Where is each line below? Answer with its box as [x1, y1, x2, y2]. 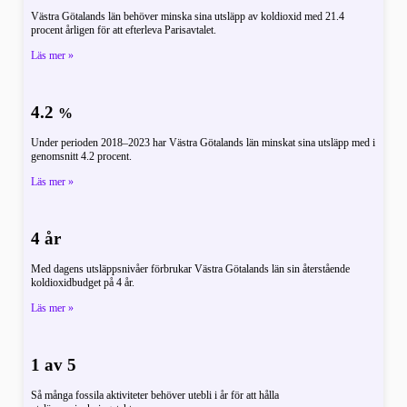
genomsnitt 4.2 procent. [31, 150, 133, 164]
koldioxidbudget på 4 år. [31, 276, 135, 290]
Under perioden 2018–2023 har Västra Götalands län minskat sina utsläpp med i [31, 136, 376, 150]
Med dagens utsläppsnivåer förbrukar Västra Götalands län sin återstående [31, 263, 351, 276]
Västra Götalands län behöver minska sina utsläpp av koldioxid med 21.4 [31, 10, 345, 24]
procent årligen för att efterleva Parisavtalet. [31, 24, 217, 37]
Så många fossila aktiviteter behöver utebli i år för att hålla [31, 389, 280, 402]
